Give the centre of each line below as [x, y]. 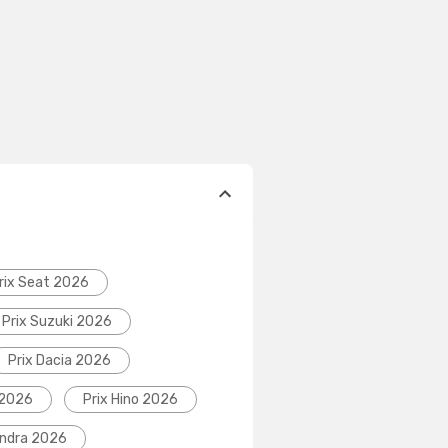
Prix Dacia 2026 [59, 360]
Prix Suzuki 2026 [57, 321]
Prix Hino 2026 [130, 399]
